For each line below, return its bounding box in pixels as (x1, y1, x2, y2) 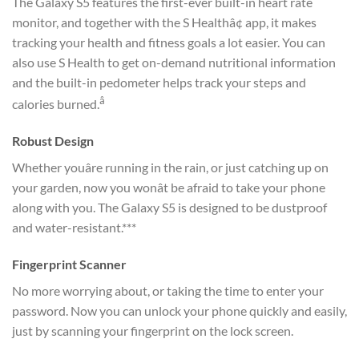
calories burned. (12, 96, 99, 112)
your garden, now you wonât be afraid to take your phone (12, 179, 325, 196)
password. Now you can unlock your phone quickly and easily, (12, 302, 347, 318)
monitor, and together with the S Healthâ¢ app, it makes (12, 14, 317, 30)
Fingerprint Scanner (12, 256, 127, 272)
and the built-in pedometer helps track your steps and (12, 74, 306, 90)
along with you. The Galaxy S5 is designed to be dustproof (12, 200, 327, 216)
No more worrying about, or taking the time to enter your (12, 282, 324, 298)
